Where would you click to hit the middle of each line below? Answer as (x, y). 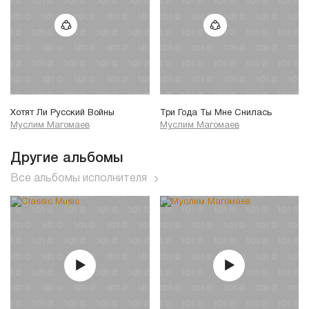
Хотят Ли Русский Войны (62, 113)
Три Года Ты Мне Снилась (216, 113)
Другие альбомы (67, 158)
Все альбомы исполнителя (79, 178)
